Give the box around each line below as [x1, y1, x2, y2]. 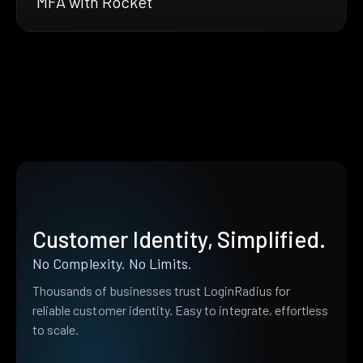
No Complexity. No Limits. [32, 254, 192, 273]
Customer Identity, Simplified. [32, 225, 326, 254]
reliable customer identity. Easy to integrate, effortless [32, 302, 329, 318]
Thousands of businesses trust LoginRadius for [32, 283, 290, 299]
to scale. [32, 322, 79, 338]
